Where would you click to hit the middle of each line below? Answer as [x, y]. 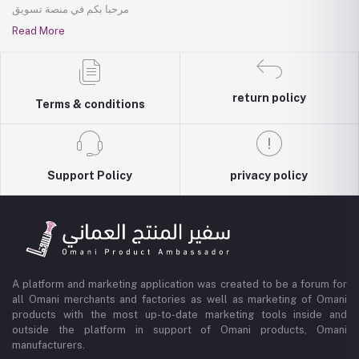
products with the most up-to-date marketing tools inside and [179, 315]
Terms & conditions [90, 105]
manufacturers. [48, 345]
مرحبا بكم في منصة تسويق [71, 10]
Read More [38, 31]
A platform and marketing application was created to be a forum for [179, 284]
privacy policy [269, 176]
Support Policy [90, 176]
